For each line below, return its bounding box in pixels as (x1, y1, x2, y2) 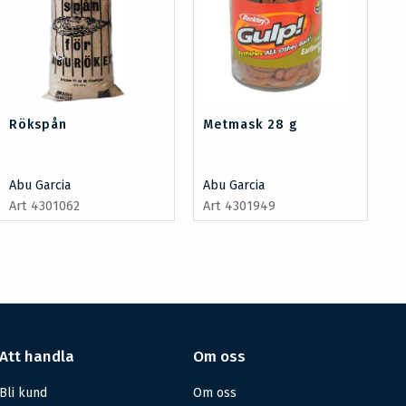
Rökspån (9, 117, 68, 133)
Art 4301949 (202, 198, 275, 215)
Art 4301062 (9, 198, 81, 215)
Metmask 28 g (202, 117, 297, 133)
